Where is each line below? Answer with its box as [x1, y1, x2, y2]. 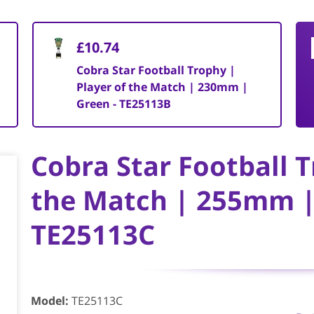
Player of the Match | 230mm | [76, 79, 248, 95]
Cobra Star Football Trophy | [76, 62, 235, 78]
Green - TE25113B [76, 96, 171, 111]
